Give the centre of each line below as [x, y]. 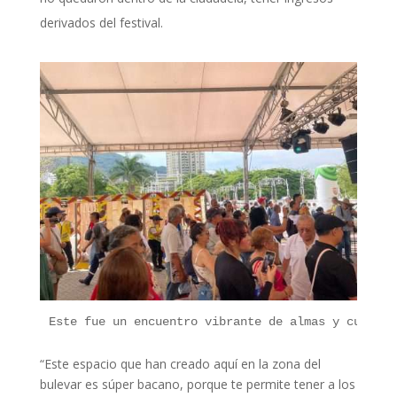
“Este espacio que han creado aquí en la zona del [180, 364]
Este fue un [87, 322]
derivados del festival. [101, 23]
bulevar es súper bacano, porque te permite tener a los [197, 385]
